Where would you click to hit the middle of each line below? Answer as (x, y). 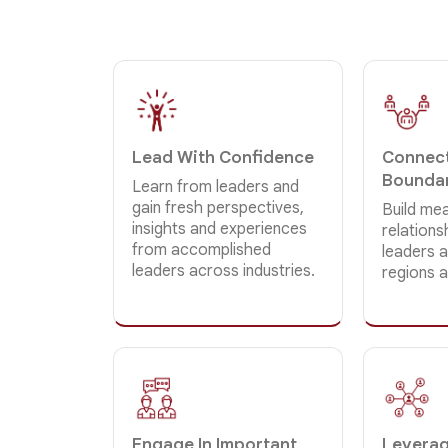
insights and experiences (220, 228)
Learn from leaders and (216, 186)
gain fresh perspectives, (218, 207)
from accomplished (202, 249)
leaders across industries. (224, 270)
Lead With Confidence (223, 157)
